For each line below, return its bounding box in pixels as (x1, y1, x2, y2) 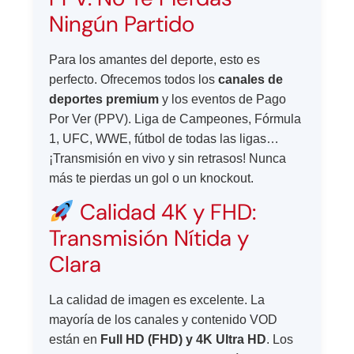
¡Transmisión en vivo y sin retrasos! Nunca (49, 152, 287, 166)
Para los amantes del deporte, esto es (49, 53, 261, 67)
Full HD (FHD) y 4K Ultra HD (100, 333, 267, 347)
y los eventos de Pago (159, 92, 287, 107)
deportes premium (49, 92, 160, 107)
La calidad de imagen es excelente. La (49, 293, 265, 307)
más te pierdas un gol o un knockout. (49, 171, 254, 186)
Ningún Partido (49, 9, 195, 40)
